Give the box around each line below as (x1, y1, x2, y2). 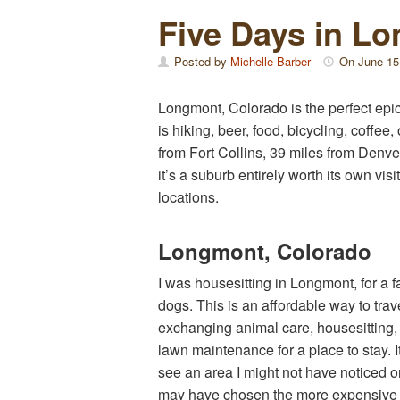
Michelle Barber (230, 53, 311, 70)
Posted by (171, 53, 230, 70)
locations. (158, 187, 219, 207)
